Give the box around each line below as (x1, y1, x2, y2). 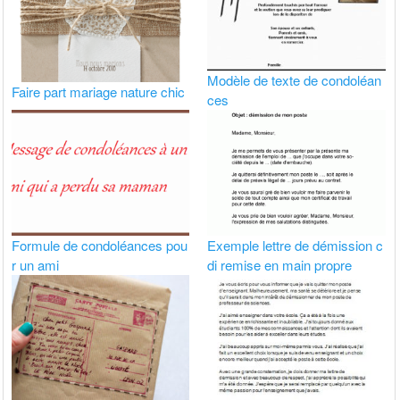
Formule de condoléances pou (12, 235, 188, 254)
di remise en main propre (207, 254, 353, 274)
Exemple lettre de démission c (207, 235, 384, 254)
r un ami (12, 254, 60, 274)
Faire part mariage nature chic (12, 82, 186, 102)
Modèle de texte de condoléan (207, 70, 382, 89)
